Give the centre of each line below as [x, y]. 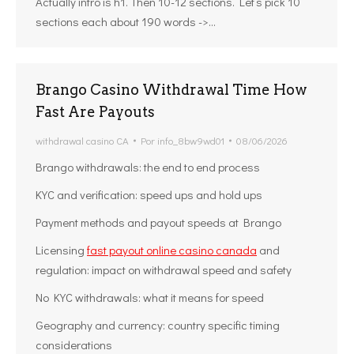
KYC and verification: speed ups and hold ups [149, 194]
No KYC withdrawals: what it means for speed [150, 297]
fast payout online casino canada [172, 250]
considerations [74, 345]
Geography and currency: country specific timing [158, 325]
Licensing [61, 250]
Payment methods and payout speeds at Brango [158, 222]
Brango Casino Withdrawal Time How [171, 90]
